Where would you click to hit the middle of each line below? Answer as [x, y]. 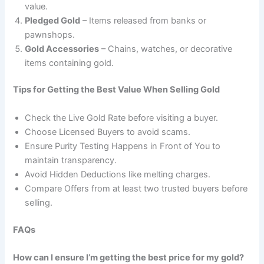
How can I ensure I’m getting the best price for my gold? [129, 257]
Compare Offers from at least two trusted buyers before [136, 188]
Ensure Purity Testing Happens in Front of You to [123, 146]
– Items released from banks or [143, 20]
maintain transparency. [71, 160]
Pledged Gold [53, 20]
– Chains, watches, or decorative [166, 49]
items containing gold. [70, 63]
